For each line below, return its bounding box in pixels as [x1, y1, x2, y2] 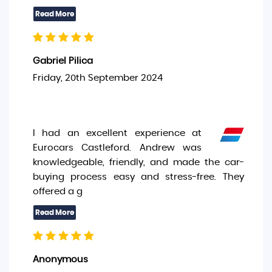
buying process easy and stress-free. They [32, 172, 244, 182]
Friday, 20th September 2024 [32, 73, 163, 83]
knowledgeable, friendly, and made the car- [32, 158, 244, 167]
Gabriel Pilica [32, 56, 93, 66]
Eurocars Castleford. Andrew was [32, 143, 202, 152]
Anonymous [32, 255, 88, 264]
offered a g [32, 187, 83, 196]
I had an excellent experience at [32, 129, 202, 138]
